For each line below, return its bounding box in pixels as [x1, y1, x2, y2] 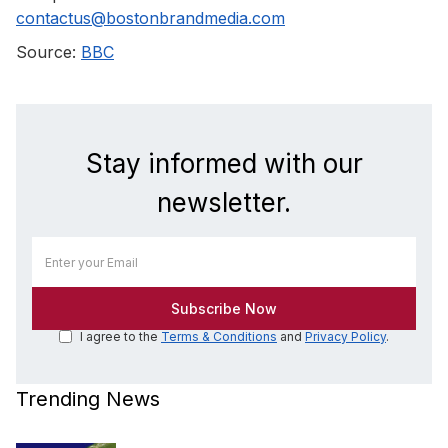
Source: [16, 41, 81, 62]
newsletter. [157, 186, 291, 218]
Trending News [16, 386, 160, 411]
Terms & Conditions [161, 328, 277, 344]
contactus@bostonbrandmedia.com [16, 7, 285, 28]
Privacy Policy [305, 328, 386, 344]
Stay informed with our [85, 147, 363, 179]
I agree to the [80, 328, 161, 344]
